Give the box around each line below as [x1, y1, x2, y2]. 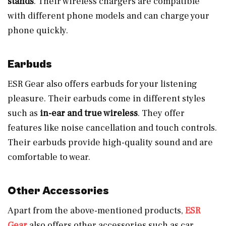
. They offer [138, 107, 185, 119]
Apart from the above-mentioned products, [8, 204, 185, 216]
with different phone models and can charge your [8, 10, 209, 22]
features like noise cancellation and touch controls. [8, 122, 217, 134]
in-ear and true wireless [40, 107, 138, 119]
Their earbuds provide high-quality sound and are [8, 136, 213, 148]
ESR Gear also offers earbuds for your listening [8, 78, 197, 90]
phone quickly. [8, 24, 68, 36]
